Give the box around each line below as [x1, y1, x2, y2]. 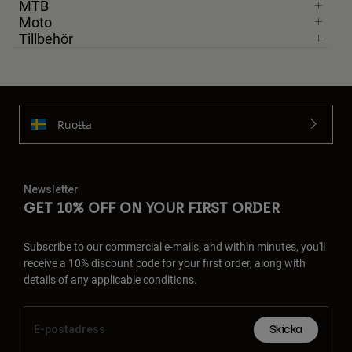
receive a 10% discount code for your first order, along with [24, 255, 306, 271]
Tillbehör [19, 29, 73, 49]
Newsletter [24, 183, 79, 196]
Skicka [269, 323, 302, 337]
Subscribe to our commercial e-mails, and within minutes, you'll [24, 239, 325, 255]
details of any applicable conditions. [24, 272, 197, 288]
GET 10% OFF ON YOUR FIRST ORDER [24, 200, 280, 218]
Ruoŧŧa [57, 116, 92, 132]
